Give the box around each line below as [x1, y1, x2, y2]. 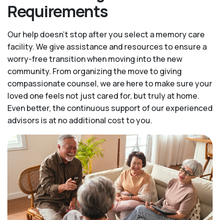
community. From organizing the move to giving [7, 66, 182, 77]
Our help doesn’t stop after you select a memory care [7, 29, 205, 40]
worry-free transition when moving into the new [7, 54, 182, 64]
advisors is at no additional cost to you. [7, 115, 152, 126]
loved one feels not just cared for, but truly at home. [7, 90, 199, 101]
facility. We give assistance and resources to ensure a [7, 41, 207, 52]
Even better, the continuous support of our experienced [7, 103, 213, 113]
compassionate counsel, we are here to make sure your [7, 78, 212, 89]
